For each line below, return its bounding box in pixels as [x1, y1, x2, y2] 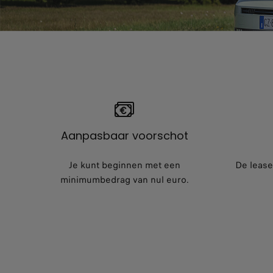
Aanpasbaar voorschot [60, 127, 188, 143]
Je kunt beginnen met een [68, 158, 180, 172]
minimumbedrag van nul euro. [60, 172, 189, 186]
